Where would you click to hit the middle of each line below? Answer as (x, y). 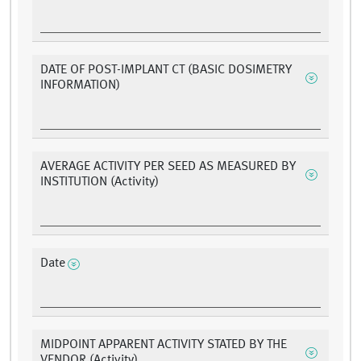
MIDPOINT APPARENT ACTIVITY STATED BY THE (164, 345)
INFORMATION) (80, 86)
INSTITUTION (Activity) (100, 183)
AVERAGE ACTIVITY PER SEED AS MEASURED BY (168, 167)
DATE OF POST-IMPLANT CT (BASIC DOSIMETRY (166, 71)
